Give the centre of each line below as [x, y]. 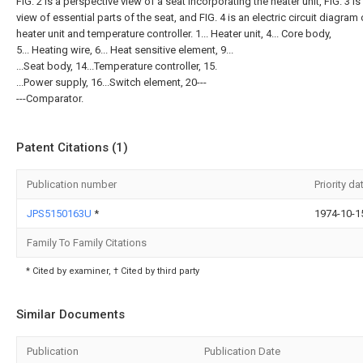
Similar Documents [70, 314]
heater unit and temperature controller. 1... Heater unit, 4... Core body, [174, 34]
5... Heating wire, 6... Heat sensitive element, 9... [125, 50]
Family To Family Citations [87, 243]
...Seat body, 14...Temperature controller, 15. [117, 66]
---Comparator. [50, 98]
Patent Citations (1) [72, 147]
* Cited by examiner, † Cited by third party [113, 271]
